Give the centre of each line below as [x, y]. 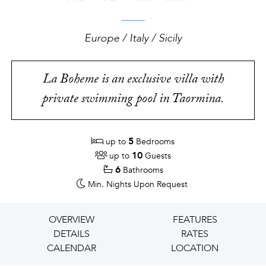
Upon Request [161, 184]
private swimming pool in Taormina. [133, 100]
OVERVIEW [71, 220]
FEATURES [195, 220]
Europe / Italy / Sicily [133, 38]
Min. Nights [110, 184]
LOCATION [195, 248]
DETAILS [71, 234]
